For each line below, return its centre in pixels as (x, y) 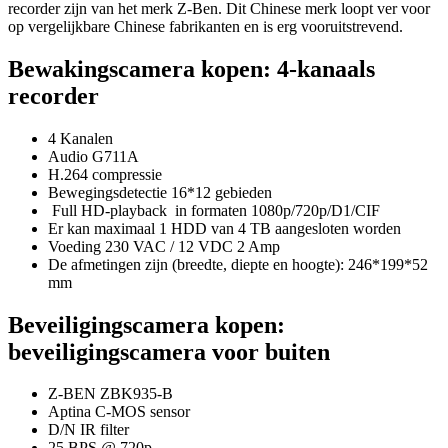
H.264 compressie (105, 174)
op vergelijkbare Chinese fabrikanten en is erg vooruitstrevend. (205, 26)
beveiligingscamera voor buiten (169, 351)
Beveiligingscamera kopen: (146, 324)
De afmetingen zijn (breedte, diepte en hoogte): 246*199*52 (238, 264)
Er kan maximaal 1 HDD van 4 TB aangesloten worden (224, 228)
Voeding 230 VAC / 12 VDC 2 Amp (164, 246)
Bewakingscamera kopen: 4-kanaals (191, 68)
